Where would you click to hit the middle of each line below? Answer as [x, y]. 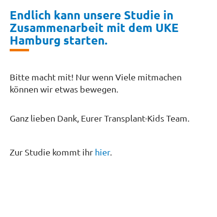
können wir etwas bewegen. [64, 89]
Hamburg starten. [59, 40]
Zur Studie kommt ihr [52, 152]
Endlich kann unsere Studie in [92, 15]
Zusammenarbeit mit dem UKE [94, 27]
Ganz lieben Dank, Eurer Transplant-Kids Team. [100, 118]
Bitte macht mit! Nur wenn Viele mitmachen [96, 77]
